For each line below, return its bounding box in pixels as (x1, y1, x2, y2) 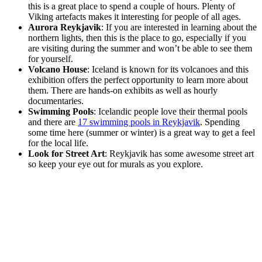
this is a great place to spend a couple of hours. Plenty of (28, 1, 235, 12)
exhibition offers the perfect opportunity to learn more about (28, 75, 248, 85)
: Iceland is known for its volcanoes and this (87, 64, 249, 75)
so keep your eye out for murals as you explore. (28, 159, 203, 170)
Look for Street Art (28, 149, 105, 159)
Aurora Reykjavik (28, 22, 101, 33)
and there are (28, 117, 78, 127)
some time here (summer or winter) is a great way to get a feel (28, 127, 255, 138)
